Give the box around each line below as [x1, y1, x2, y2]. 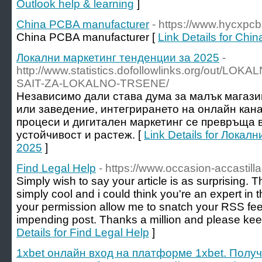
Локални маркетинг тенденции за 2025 [16, 51, 219, 64]
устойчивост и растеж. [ [16, 129, 144, 141]
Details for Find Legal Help [16, 226, 149, 239]
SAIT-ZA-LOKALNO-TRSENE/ [16, 77, 169, 89]
